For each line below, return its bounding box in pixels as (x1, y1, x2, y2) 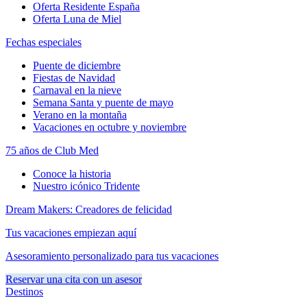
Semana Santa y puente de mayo (33, 97, 173, 109)
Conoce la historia (33, 168, 111, 180)
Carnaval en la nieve (33, 84, 121, 97)
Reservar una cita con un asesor (5, 273, 142, 286)
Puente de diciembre (33, 60, 121, 72)
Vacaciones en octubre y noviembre (33, 121, 186, 134)
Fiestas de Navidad (33, 72, 115, 84)
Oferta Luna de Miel (33, 13, 121, 25)
